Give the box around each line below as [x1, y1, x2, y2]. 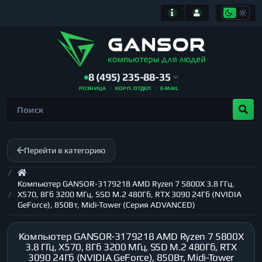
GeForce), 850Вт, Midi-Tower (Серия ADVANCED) [18, 200, 195, 209]
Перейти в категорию [24, 146, 105, 155]
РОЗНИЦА [78, 85, 106, 91]
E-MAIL [160, 85, 179, 91]
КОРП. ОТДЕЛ [115, 85, 151, 91]
